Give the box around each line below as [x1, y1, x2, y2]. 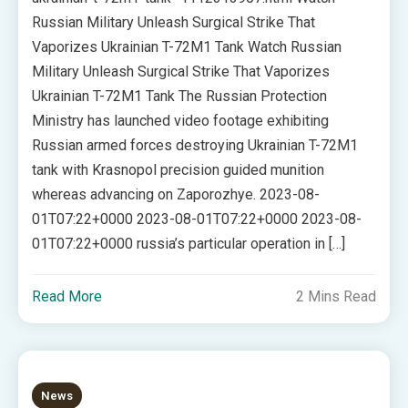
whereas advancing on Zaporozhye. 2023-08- [32, 186, 321, 203]
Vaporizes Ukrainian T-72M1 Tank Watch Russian [32, 38, 342, 56]
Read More [32, 288, 103, 305]
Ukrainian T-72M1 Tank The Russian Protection [32, 87, 328, 105]
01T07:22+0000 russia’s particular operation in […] [32, 235, 346, 252]
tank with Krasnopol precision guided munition [32, 161, 325, 178]
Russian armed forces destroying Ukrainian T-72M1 [32, 137, 359, 154]
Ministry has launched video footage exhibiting [32, 112, 330, 129]
